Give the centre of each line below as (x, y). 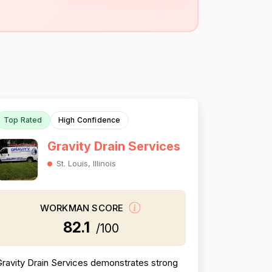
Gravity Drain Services (114, 146)
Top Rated (23, 120)
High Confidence (89, 120)
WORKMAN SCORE (83, 208)
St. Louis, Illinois (86, 163)
